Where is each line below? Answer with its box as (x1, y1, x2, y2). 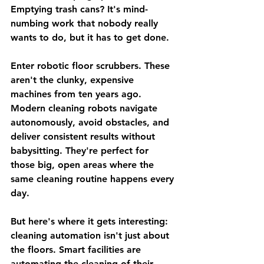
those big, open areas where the (11, 159, 157, 170)
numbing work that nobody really (11, 18, 161, 29)
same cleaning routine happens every (11, 173, 177, 184)
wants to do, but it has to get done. (11, 32, 169, 43)
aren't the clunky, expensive (11, 74, 137, 85)
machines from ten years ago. (11, 88, 144, 100)
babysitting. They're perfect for (11, 145, 151, 156)
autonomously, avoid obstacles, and (11, 117, 172, 128)
